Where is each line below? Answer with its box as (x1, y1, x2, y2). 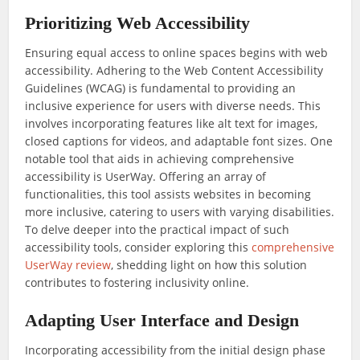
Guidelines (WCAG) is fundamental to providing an (25, 80, 297, 96)
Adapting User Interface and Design (25, 310, 300, 331)
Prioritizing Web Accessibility (25, 13, 251, 34)
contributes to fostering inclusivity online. (25, 275, 250, 291)
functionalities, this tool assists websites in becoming (25, 186, 312, 202)
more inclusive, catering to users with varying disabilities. (25, 204, 335, 220)
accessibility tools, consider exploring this (25, 239, 252, 256)
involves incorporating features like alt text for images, (25, 116, 318, 132)
